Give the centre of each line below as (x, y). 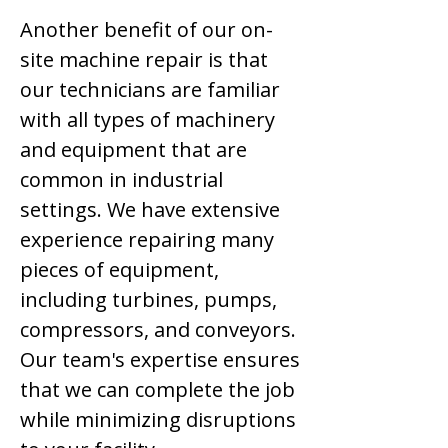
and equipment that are (133, 149)
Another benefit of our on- (146, 29)
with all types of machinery (147, 119)
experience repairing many (147, 239)
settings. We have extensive (150, 209)
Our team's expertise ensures (160, 359)
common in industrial (121, 179)
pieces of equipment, (119, 269)
